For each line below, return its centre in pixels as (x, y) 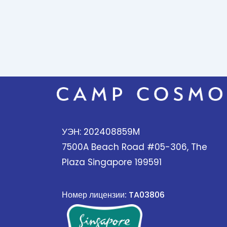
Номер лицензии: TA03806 (113, 195)
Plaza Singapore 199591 (112, 162)
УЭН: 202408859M (101, 132)
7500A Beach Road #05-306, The (135, 147)
